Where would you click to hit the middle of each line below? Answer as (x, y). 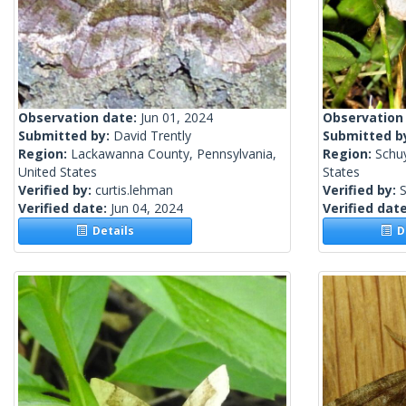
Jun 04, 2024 (147, 208)
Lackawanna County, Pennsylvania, (174, 154)
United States (58, 172)
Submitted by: (66, 136)
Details (111, 231)
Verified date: (64, 208)
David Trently (152, 136)
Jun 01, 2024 (177, 118)
